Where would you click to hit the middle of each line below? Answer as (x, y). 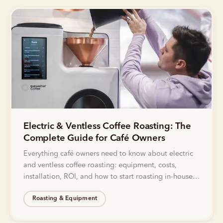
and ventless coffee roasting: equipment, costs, (100, 165)
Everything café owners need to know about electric (108, 154)
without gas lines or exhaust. (70, 188)
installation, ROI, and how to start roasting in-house (108, 177)
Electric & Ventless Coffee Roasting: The (107, 126)
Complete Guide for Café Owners (94, 138)
